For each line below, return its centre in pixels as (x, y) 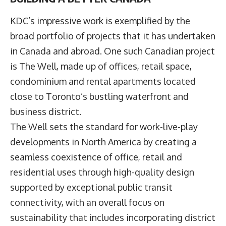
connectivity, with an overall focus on (87, 203)
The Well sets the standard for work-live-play (104, 127)
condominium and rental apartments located (103, 81)
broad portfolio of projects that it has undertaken (113, 36)
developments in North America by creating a (103, 142)
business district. (47, 112)
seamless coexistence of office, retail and (96, 157)
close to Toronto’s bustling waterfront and (99, 97)
